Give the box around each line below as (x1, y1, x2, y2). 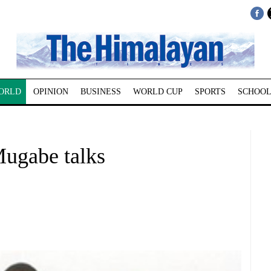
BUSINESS (80, 87, 121, 96)
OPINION (33, 87, 68, 96)
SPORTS (194, 87, 226, 96)
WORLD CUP (132, 87, 183, 96)
